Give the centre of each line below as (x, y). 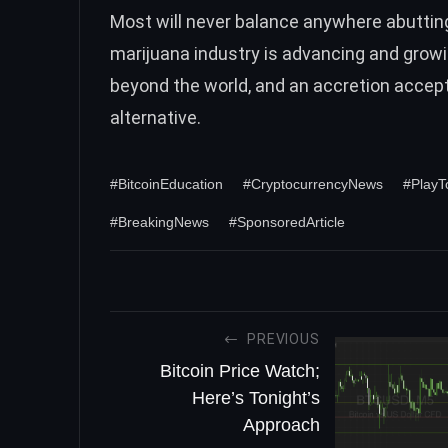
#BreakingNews (159, 221)
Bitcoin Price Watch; (239, 370)
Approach (281, 424)
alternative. (155, 117)
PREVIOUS (283, 338)
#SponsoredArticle (287, 221)
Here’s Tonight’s (255, 397)
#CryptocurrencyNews (313, 183)
